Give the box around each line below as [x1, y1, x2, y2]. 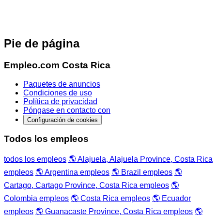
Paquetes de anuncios [23, 79, 100, 88]
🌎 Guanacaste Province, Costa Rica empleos [35, 207, 193, 216]
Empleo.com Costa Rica [4, 60, 110, 70]
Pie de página [4, 36, 79, 50]
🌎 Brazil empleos [111, 168, 172, 176]
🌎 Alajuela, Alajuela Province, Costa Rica [68, 155, 213, 163]
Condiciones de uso [23, 88, 92, 97]
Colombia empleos [4, 194, 69, 202]
